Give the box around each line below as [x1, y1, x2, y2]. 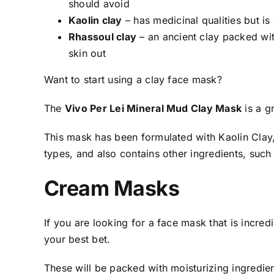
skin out [68, 47, 109, 60]
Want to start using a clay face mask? [44, 73, 222, 86]
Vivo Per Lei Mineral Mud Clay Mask [64, 102, 242, 115]
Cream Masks [44, 176, 180, 201]
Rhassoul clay [68, 31, 137, 43]
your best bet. [44, 232, 111, 245]
